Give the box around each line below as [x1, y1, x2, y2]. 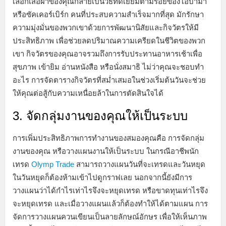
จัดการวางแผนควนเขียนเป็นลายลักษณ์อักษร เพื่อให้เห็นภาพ [13, 212, 207, 221]
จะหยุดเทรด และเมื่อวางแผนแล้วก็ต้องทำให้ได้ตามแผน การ [13, 199, 208, 208]
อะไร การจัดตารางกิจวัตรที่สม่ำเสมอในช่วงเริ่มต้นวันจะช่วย [13, 75, 206, 84]
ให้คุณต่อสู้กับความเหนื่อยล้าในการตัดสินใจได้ [13, 88, 163, 97]
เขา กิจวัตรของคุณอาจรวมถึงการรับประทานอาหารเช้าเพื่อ [13, 49, 202, 58]
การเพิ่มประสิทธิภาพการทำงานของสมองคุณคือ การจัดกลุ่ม [13, 133, 204, 142]
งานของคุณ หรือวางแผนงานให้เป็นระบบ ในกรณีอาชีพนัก [13, 146, 199, 155]
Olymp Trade [31, 159, 74, 168]
